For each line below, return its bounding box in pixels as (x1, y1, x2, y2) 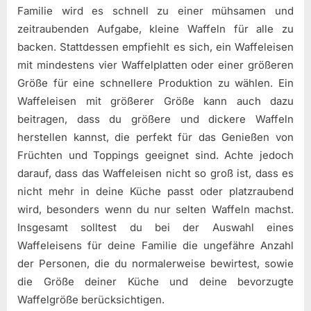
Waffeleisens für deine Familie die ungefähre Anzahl (17, 238, 294, 252)
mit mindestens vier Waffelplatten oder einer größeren (17, 58, 294, 72)
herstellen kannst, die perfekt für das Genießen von (17, 130, 294, 144)
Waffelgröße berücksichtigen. (17, 292, 165, 306)
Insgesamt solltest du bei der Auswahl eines (17, 220, 294, 234)
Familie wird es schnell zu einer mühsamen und (17, 3, 294, 17)
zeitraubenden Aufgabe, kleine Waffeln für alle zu (17, 22, 294, 35)
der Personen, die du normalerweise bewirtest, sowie (17, 256, 294, 270)
